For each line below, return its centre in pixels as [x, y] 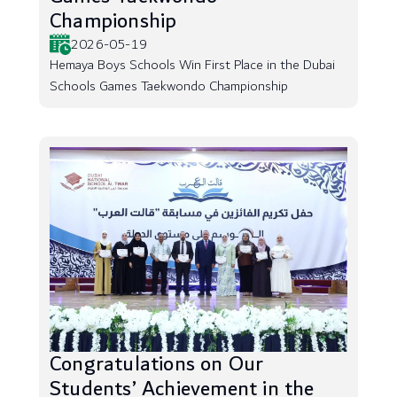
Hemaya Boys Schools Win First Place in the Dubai [192, 65]
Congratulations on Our [157, 364]
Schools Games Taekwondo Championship [169, 86]
